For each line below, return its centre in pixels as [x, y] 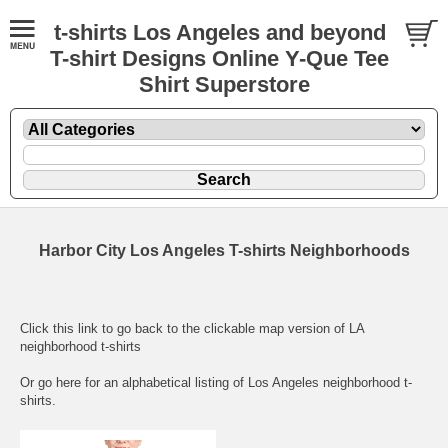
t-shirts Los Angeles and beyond [219, 32]
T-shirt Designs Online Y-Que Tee [219, 58]
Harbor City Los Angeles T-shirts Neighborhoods [224, 250]
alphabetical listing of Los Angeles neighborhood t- [267, 382]
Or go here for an [71, 382]
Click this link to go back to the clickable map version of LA [192, 328]
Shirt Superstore [224, 84]
